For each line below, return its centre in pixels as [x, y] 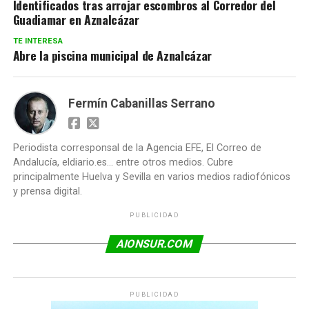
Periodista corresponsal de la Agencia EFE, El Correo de [137, 148]
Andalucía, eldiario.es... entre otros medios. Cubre [123, 162]
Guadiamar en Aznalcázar [76, 19]
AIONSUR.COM [154, 243]
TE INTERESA [38, 41]
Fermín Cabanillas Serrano [141, 103]
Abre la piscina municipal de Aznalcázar [112, 55]
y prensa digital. [47, 191]
